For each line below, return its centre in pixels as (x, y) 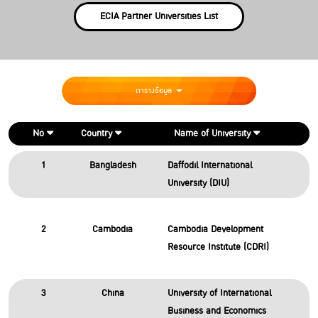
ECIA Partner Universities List (159, 16)
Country (98, 133)
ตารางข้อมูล (154, 91)
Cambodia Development (215, 229)
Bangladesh (113, 165)
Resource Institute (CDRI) (218, 247)
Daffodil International (209, 165)
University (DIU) (198, 183)
